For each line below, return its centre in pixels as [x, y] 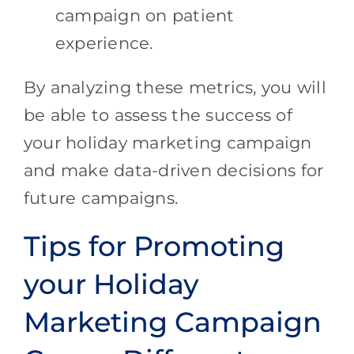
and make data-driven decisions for [173, 170]
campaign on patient [145, 15]
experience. [104, 43]
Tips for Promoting [154, 246]
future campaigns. [101, 198]
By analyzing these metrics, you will [175, 87]
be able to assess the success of [158, 115]
